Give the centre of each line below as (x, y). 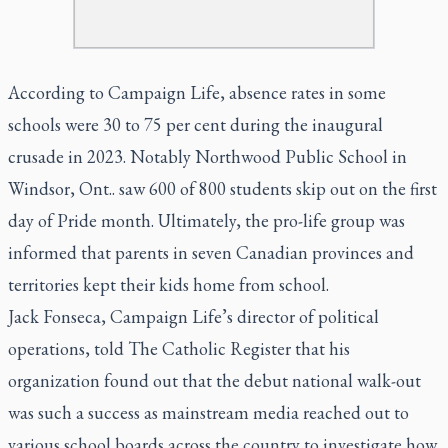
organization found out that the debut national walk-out (214, 380)
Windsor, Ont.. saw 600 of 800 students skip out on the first (222, 188)
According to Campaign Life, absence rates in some (197, 92)
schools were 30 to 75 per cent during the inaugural (195, 124)
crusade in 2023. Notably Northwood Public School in (207, 156)
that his (320, 348)
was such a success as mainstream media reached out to (208, 412)
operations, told (68, 348)
